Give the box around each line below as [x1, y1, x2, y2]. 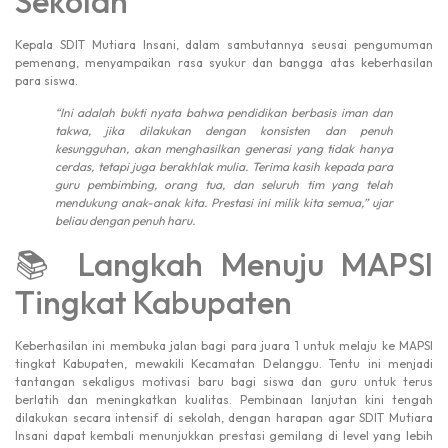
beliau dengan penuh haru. [55, 213, 195, 229]
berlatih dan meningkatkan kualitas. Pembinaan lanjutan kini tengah [15, 391, 433, 407]
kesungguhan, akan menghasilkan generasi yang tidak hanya [55, 141, 393, 157]
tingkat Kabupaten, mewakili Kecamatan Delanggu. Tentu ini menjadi [15, 355, 433, 371]
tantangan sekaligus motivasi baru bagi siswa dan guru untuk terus [15, 373, 433, 389]
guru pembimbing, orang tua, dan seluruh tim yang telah [55, 177, 393, 193]
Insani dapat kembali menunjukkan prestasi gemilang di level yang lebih [15, 427, 433, 443]
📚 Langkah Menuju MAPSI [15, 243, 433, 284]
